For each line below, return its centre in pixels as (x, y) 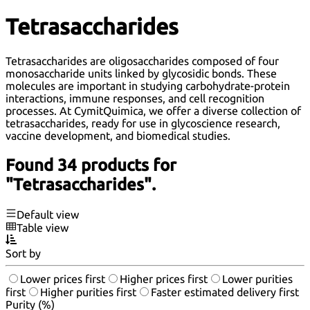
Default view (48, 215)
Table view (43, 228)
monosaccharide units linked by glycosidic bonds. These (141, 73)
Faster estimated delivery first (225, 292)
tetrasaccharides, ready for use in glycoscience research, (143, 123)
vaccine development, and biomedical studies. (118, 135)
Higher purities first (88, 292)
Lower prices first (63, 279)
